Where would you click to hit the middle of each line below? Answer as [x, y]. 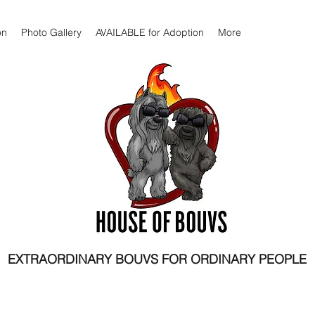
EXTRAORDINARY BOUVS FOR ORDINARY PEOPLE [157, 259]
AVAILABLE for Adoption [150, 32]
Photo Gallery [51, 32]
